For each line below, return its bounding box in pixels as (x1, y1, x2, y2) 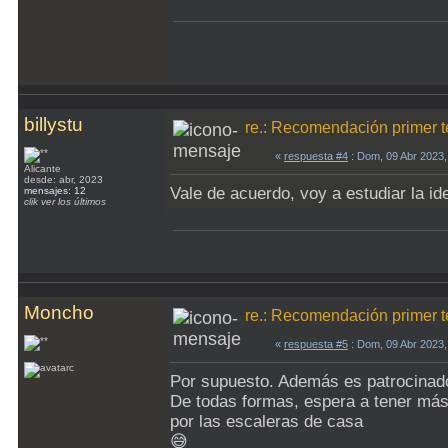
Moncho (24, 302, 94, 323)
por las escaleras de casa (170, 412, 363, 431)
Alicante (24, 163, 64, 174)
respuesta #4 (284, 150, 348, 162)
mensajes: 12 (24, 185, 86, 196)
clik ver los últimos (24, 196, 106, 207)
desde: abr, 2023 (24, 174, 103, 185)
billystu (24, 114, 83, 135)
